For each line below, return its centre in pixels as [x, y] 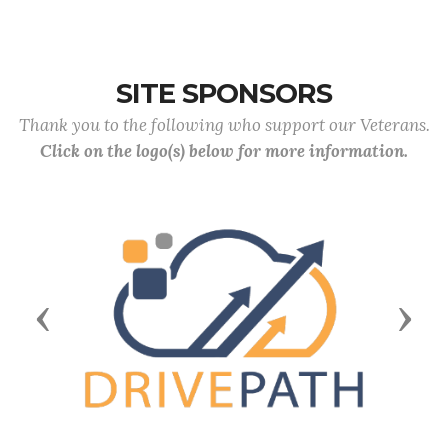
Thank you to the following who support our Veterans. [224, 125]
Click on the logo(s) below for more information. [224, 151]
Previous [83, 294]
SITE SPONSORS [224, 93]
